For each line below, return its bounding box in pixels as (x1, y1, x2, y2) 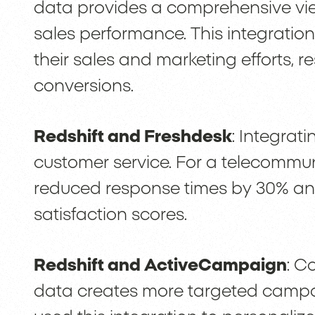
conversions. (33, 78, 134, 96)
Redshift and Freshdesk (33, 129, 232, 146)
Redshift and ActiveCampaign (33, 257, 287, 275)
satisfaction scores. (33, 207, 187, 224)
